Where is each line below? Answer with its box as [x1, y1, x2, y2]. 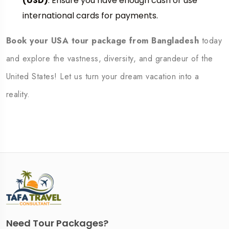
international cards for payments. [22, 10, 158, 21]
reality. [6, 88, 30, 100]
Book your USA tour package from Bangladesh [6, 35, 199, 47]
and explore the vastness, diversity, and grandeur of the [6, 53, 213, 64]
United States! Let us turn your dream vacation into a [6, 71, 199, 82]
